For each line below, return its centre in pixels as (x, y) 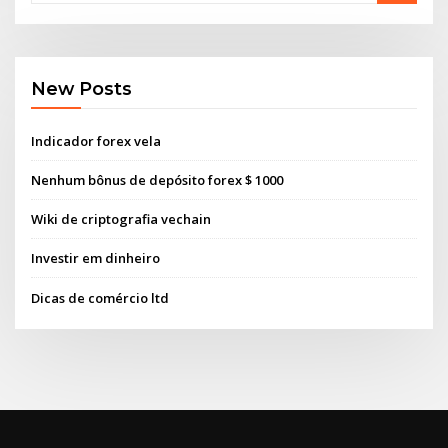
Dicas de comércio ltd (100, 297)
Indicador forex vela (96, 140)
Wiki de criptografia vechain (121, 219)
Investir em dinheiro (96, 258)
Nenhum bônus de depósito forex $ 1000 (157, 179)
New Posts (82, 89)
